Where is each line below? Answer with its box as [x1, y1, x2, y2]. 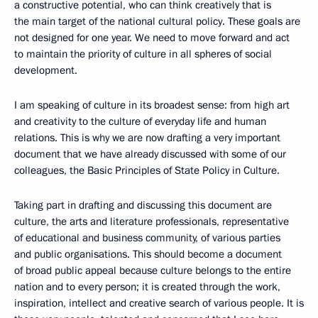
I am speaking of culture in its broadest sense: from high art [14, 98, 290, 112]
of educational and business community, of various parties [14, 231, 280, 245]
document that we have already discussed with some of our [14, 147, 286, 161]
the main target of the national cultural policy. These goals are [14, 14, 300, 28]
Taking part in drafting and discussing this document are [14, 198, 272, 212]
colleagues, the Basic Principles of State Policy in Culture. [14, 163, 280, 177]
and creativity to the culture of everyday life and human [14, 114, 266, 128]
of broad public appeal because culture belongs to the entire [14, 263, 291, 278]
